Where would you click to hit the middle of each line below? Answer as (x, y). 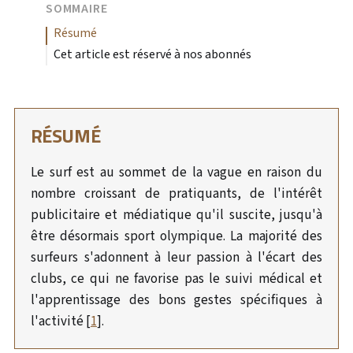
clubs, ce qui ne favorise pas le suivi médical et (176, 279)
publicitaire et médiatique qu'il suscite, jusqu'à (176, 215)
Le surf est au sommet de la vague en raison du (176, 173)
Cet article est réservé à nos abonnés (152, 54)
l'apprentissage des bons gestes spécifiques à (176, 300)
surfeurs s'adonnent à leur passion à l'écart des (176, 258)
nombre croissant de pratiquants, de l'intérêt (176, 194)
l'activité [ (60, 321)
